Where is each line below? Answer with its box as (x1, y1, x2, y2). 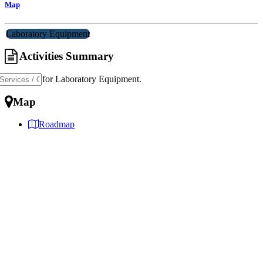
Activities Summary (17, 50, 114, 63)
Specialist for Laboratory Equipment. (5, 74, 141, 84)
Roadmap (39, 119, 75, 130)
